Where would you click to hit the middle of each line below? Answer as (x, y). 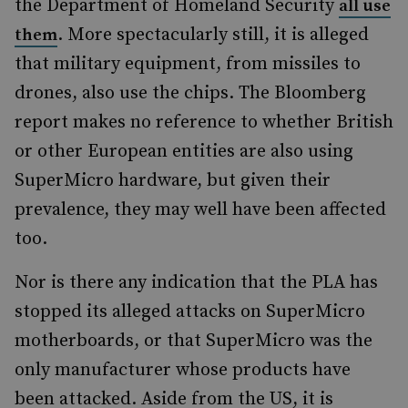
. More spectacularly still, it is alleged (213, 35)
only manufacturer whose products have (183, 370)
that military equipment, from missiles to (188, 64)
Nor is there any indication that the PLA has (196, 283)
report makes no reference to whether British (204, 122)
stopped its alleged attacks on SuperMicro (190, 312)
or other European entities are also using (184, 152)
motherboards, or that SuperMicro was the (194, 341)
